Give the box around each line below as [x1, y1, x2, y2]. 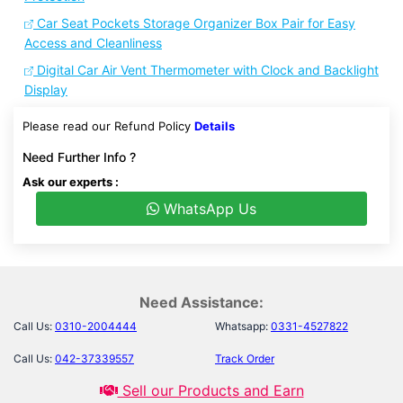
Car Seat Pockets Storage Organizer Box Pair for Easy [33, 14, 355, 31]
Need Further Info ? [22, 148, 136, 165]
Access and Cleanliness [24, 34, 162, 50]
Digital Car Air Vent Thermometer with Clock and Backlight [33, 61, 379, 77]
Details [194, 118, 235, 133]
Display [24, 81, 67, 97]
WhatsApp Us [159, 199, 256, 218]
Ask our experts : [22, 174, 119, 189]
